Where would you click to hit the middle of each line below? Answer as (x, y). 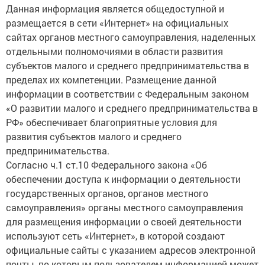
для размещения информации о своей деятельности (124, 222)
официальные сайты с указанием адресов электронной (131, 250)
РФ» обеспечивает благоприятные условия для (112, 122)
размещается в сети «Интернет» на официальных (117, 23)
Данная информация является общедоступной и (115, 9)
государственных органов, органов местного (107, 193)
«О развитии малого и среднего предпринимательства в (132, 108)
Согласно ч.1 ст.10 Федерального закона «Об (106, 165)
